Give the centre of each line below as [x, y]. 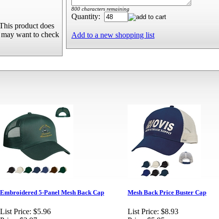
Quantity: [88, 16]
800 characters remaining [100, 9]
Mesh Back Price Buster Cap [167, 193]
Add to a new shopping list [113, 35]
